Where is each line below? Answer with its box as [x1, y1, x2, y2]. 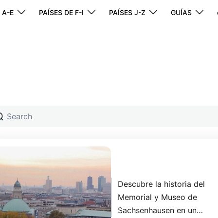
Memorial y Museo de [118, 192, 198, 202]
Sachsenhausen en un [118, 205, 197, 215]
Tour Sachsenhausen [111, 147, 210, 159]
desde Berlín [111, 161, 170, 173]
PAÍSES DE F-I [38, 8, 84, 17]
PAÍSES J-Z [109, 8, 145, 17]
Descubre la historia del [118, 179, 205, 189]
